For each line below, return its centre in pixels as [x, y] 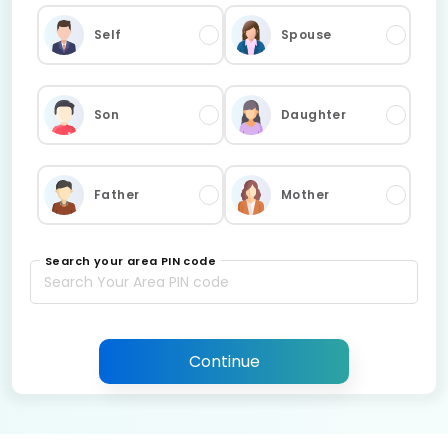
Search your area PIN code [130, 261]
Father [117, 195]
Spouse [306, 35]
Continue [224, 361]
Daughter [314, 115]
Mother [305, 195]
